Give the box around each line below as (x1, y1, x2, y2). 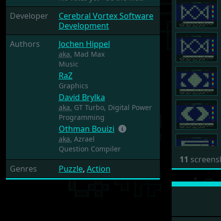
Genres (10, 163, 37, 174)
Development (58, 20, 109, 31)
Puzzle (58, 163, 83, 174)
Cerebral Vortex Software (58, 10, 153, 21)
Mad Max (72, 49, 105, 59)
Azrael (72, 134, 95, 144)
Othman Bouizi (58, 123, 114, 134)
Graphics (58, 81, 88, 90)
